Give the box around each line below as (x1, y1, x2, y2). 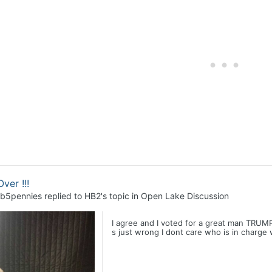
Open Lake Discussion (140, 190, 229, 201)
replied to (41, 190, 84, 201)
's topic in (100, 190, 141, 201)
